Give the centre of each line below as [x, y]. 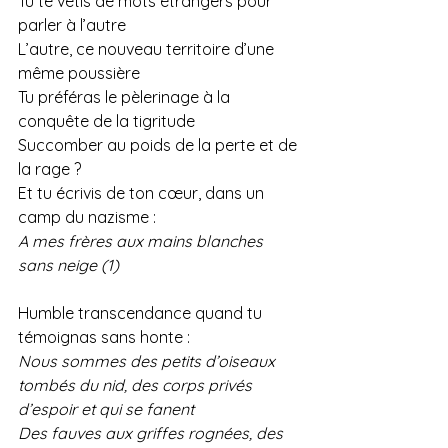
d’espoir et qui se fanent [106, 409]
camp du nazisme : [87, 217]
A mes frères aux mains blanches [142, 241]
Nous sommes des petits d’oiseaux [148, 361]
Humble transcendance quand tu [142, 313]
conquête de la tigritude [106, 121]
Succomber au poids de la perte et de [159, 145]
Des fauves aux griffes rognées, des [152, 433]
